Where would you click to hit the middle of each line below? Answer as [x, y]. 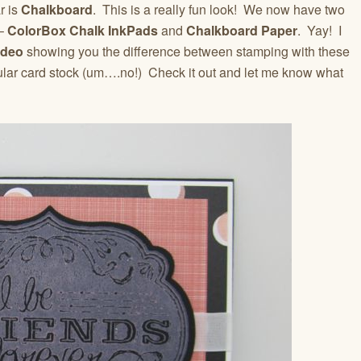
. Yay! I [320, 30]
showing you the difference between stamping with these [187, 51]
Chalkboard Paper [242, 30]
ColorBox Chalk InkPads [83, 30]
